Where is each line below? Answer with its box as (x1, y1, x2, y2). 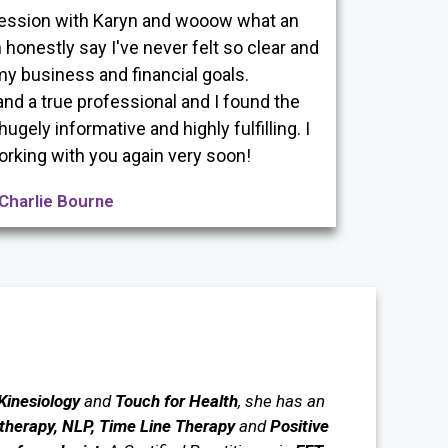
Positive (269, 416, 329, 437)
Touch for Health (114, 391, 238, 412)
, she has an (237, 391, 325, 412)
